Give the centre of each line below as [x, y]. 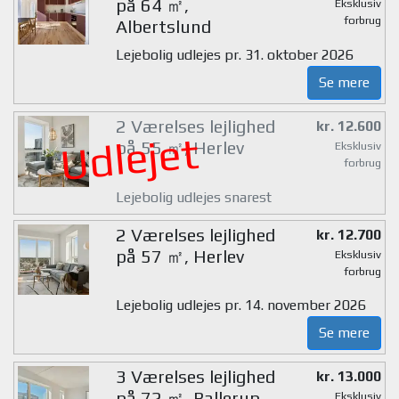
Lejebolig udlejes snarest [193, 197]
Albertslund [163, 27]
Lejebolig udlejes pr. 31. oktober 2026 [234, 55]
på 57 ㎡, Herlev [179, 256]
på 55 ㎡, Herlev [179, 148]
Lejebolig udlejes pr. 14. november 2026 [240, 305]
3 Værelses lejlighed [195, 377]
